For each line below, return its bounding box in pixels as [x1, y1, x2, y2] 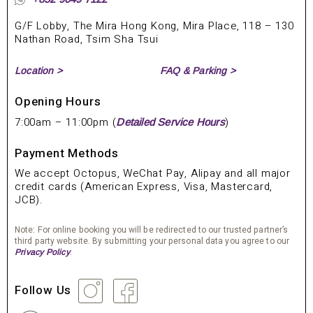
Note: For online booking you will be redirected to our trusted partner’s [15, 223, 289, 236]
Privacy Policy [15, 247, 70, 257]
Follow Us [15, 281, 75, 299]
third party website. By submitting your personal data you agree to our [15, 234, 290, 247]
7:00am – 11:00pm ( [15, 114, 117, 130]
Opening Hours [15, 92, 101, 110]
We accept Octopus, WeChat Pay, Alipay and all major [15, 165, 291, 181]
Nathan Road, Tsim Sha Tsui [15, 31, 159, 47]
